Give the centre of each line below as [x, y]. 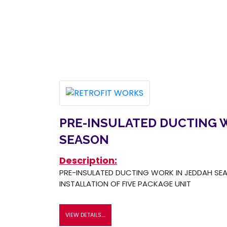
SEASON [84, 139]
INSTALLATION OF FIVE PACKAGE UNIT [125, 183]
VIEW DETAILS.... [85, 215]
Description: [88, 160]
